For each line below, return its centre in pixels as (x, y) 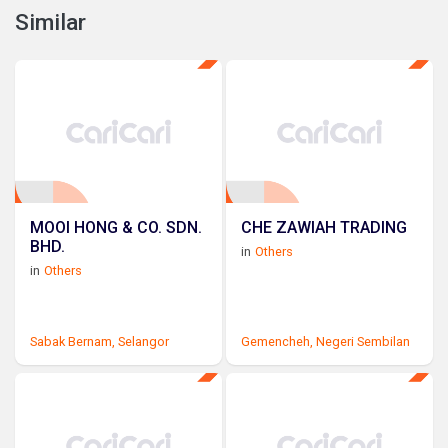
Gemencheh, (277, 341)
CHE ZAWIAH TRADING (324, 227)
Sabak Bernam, (72, 341)
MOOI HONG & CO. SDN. (116, 227)
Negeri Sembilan (363, 341)
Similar (50, 22)
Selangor (143, 341)
